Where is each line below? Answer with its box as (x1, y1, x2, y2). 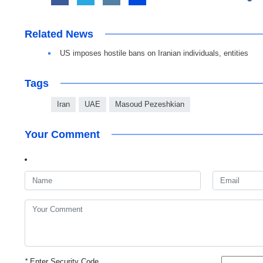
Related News (25, 28, 93, 41)
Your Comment (25, 129, 100, 141)
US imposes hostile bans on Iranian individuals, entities (60, 49, 248, 58)
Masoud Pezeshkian (115, 100, 184, 109)
